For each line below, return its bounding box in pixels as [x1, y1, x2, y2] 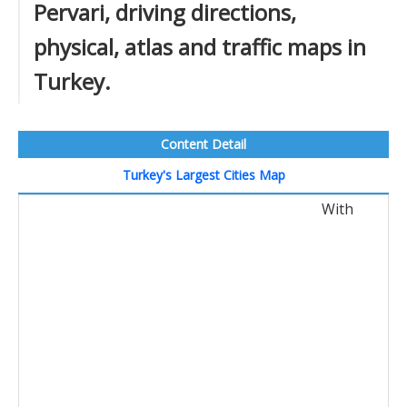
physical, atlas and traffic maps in [34, 32, 366, 62]
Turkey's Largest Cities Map [122, 166, 285, 184]
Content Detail [161, 135, 246, 153]
